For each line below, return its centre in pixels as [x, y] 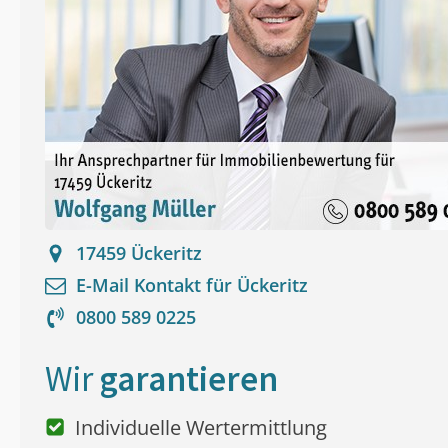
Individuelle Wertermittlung [201, 428]
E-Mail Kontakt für [156, 285]
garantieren [189, 379]
